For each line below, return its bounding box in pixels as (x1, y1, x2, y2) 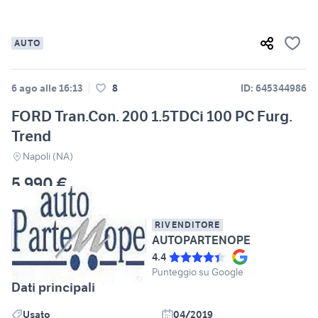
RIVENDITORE (155, 219, 221, 231)
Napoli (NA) (23, 150, 73, 163)
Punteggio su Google (152, 265, 243, 279)
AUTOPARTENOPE (152, 233, 251, 248)
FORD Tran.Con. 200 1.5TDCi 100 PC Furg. (11, 106, 292, 126)
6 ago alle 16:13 (11, 82, 83, 95)
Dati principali (11, 279, 95, 296)
